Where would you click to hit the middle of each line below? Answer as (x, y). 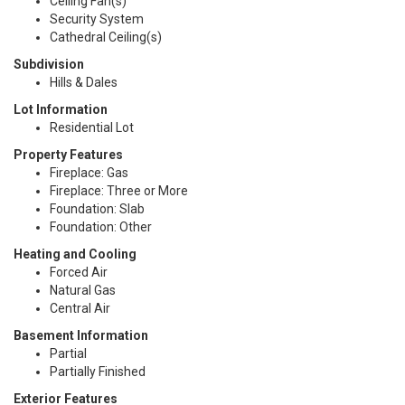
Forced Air (79, 272)
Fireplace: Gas (89, 173)
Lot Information (61, 109)
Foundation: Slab (97, 209)
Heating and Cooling (75, 254)
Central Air (80, 308)
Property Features (68, 155)
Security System (97, 19)
